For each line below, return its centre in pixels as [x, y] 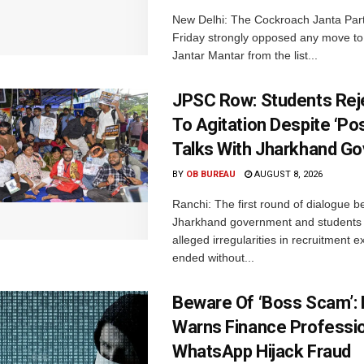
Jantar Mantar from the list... [245, 55]
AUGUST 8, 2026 [287, 174]
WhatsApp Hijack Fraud [262, 351]
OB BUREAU [211, 174]
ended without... [213, 257]
